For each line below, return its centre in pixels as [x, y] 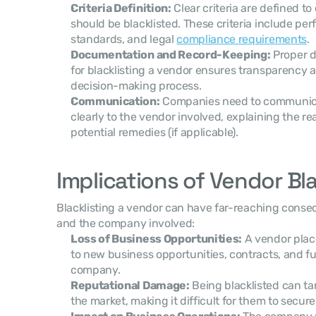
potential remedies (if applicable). [154, 132]
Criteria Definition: [121, 8]
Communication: [115, 101]
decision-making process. [136, 86]
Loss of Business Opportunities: [157, 239]
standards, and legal [124, 39]
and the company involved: [126, 223]
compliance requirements [242, 39]
